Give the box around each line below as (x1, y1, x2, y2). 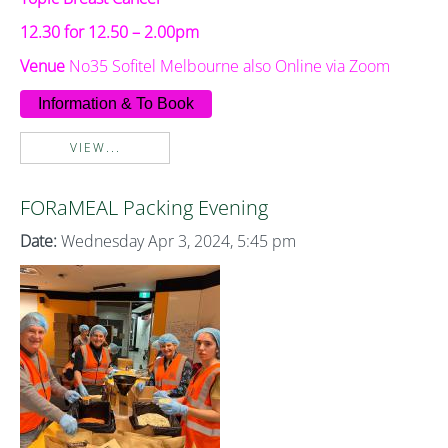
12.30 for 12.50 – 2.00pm (20, 21, 199, 43)
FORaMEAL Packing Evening (20, 194, 268, 221)
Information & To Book (38, 95, 194, 112)
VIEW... (69, 139, 121, 156)
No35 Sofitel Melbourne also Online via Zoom (69, 55, 390, 77)
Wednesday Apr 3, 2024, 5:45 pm (57, 230, 296, 252)
